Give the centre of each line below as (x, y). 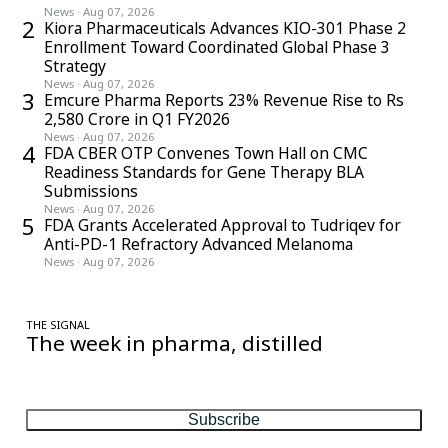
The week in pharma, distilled (174, 343)
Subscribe (224, 420)
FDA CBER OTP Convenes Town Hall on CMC (206, 153)
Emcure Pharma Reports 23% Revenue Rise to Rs (224, 100)
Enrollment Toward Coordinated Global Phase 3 (217, 47)
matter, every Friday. (85, 382)
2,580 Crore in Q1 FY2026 (137, 119)
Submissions (91, 191)
